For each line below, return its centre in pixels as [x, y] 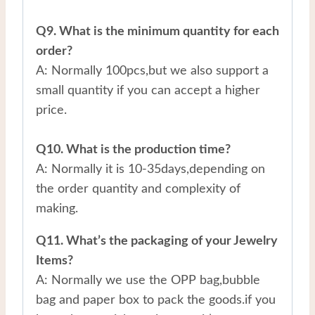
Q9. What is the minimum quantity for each [157, 31]
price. [51, 110]
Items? [54, 261]
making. [57, 208]
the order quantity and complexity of [138, 189]
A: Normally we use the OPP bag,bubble [148, 280]
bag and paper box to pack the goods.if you [156, 300]
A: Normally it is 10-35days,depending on [150, 169]
